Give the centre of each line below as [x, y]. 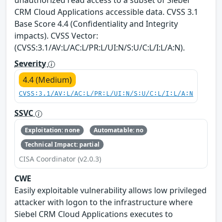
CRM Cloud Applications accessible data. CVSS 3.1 [106, 12]
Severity [31, 63]
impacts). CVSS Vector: [56, 35]
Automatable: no [118, 130]
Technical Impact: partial [62, 144]
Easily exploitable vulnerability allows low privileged [111, 190]
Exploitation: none [52, 130]
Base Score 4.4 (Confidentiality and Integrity [96, 24]
